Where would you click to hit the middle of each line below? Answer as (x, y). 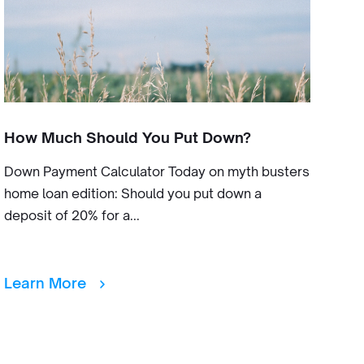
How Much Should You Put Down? (127, 137)
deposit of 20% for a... (71, 215)
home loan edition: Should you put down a (132, 193)
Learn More (47, 283)
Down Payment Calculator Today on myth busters (156, 171)
